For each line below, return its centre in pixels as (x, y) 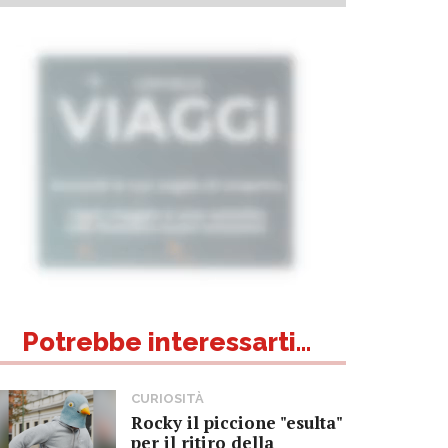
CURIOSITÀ (167, 398)
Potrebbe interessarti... (166, 341)
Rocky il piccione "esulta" (236, 422)
